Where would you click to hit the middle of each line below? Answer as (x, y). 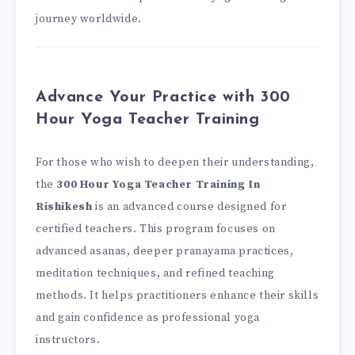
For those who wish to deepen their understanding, (175, 162)
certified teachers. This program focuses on (156, 229)
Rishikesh (64, 206)
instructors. (68, 340)
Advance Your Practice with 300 (164, 98)
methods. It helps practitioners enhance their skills (177, 295)
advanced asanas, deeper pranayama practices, (165, 251)
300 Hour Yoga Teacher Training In (158, 184)
